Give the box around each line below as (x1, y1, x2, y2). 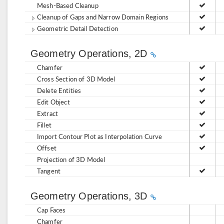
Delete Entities (37, 85, 81, 95)
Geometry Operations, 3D (30, 190, 150, 201)
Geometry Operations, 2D (30, 48, 150, 59)
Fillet (37, 120, 51, 129)
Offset (37, 143, 56, 152)
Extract (37, 108, 58, 118)
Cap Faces (37, 205, 66, 214)
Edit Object (37, 97, 70, 106)
